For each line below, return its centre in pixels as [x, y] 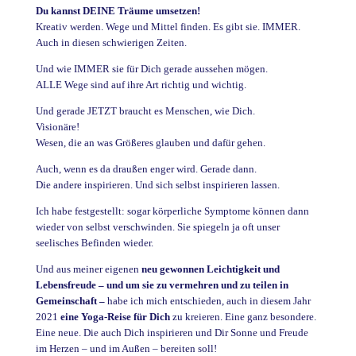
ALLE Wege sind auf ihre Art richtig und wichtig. [141, 85]
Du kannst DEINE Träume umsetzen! [118, 11]
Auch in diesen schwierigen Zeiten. [111, 43]
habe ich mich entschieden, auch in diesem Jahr [209, 301]
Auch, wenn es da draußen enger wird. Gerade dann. [146, 169]
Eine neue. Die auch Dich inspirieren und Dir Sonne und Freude [172, 333]
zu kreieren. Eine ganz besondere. [243, 317]
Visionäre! [57, 127]
